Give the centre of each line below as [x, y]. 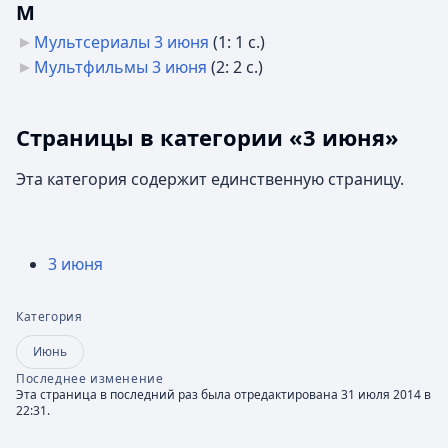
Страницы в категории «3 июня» [207, 137]
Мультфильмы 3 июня [120, 67]
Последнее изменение [90, 378]
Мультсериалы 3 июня [121, 42]
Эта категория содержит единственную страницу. [210, 179]
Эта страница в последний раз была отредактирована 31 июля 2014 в [223, 394]
